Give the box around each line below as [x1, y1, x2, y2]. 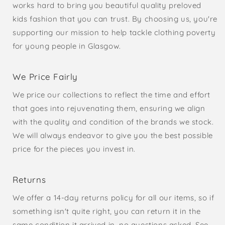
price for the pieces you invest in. [13, 144, 136, 154]
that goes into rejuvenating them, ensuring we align [13, 103, 205, 114]
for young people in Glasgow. [13, 41, 121, 51]
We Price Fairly [13, 71, 78, 82]
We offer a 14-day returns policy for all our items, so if [13, 193, 214, 203]
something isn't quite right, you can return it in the [13, 206, 201, 216]
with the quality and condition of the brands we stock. [13, 117, 214, 127]
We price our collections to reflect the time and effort [13, 90, 211, 100]
